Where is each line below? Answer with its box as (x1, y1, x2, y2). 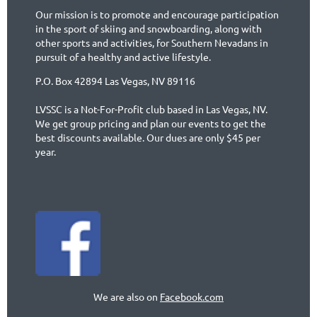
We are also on (93, 290, 160, 303)
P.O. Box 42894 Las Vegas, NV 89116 (35, 74, 195, 87)
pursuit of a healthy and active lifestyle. (35, 50, 211, 63)
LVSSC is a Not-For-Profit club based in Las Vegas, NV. (35, 103, 267, 115)
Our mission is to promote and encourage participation (35, 8, 279, 21)
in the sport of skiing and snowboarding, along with (35, 22, 262, 35)
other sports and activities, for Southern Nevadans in (35, 36, 268, 49)
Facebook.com (160, 290, 224, 303)
